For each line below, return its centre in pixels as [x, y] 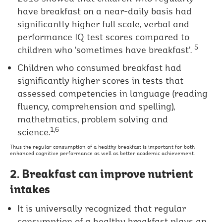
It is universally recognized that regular [102, 208]
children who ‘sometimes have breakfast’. [106, 50]
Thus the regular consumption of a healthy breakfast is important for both [103, 147]
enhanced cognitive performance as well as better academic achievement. [103, 153]
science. [34, 132]
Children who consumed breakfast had [100, 68]
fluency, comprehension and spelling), [96, 106]
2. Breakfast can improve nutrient [102, 174]
